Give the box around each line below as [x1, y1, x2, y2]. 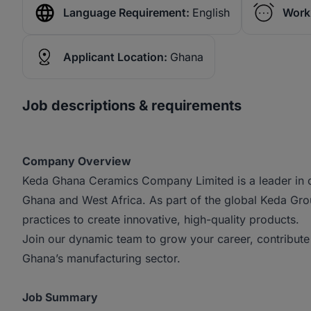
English [192, 6, 230, 19]
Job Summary [22, 290, 98, 304]
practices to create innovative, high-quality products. [22, 212, 299, 226]
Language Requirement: [63, 6, 190, 19]
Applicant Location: [63, 50, 167, 64]
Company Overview [22, 154, 131, 168]
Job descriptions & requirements [22, 97, 242, 114]
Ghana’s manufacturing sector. [22, 251, 180, 265]
